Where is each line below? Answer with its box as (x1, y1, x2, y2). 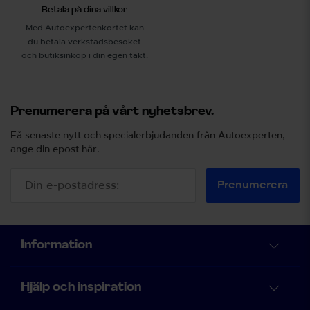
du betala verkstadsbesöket (28, 37, 141, 46)
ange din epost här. (10, 144, 100, 154)
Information (21, 238, 92, 252)
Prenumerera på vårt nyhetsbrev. (10, 104, 214, 118)
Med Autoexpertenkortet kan (25, 23, 144, 32)
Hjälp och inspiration (21, 280, 141, 294)
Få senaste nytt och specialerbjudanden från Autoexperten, (10, 130, 285, 140)
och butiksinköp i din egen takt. (21, 51, 148, 60)
